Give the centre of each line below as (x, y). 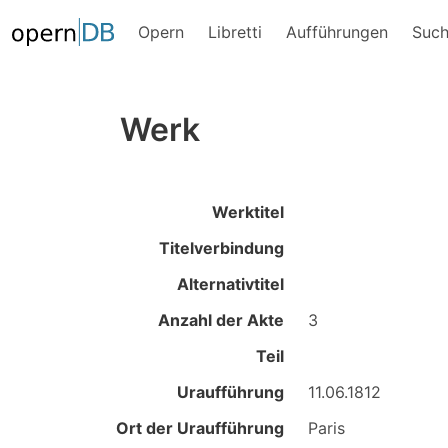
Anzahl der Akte (221, 320)
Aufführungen (336, 32)
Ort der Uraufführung (200, 428)
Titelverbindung (221, 248)
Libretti (234, 32)
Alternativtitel (230, 284)
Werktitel (248, 212)
